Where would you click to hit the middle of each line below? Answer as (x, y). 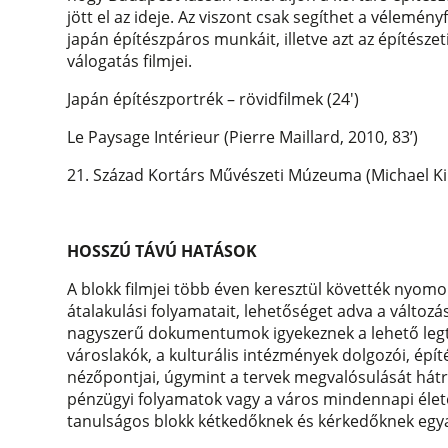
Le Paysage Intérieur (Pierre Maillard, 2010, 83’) (243, 137)
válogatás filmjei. (130, 61)
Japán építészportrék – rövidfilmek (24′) (213, 99)
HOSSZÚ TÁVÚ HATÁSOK (162, 251)
